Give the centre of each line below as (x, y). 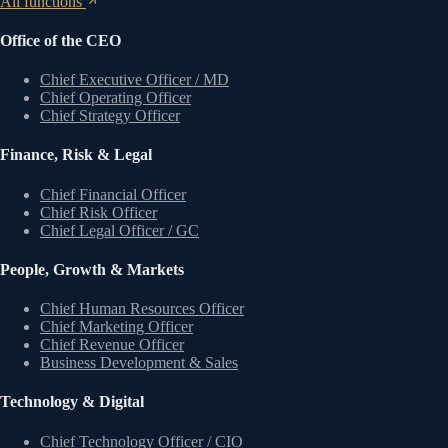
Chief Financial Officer (113, 194)
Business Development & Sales (139, 363)
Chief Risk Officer (98, 212)
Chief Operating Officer (115, 98)
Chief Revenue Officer (112, 345)
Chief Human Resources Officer (142, 309)
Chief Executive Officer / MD (134, 80)
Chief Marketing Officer (116, 327)
